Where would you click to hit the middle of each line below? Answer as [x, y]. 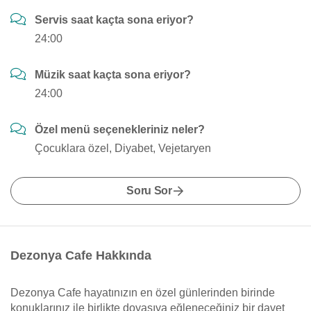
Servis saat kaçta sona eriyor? [114, 20]
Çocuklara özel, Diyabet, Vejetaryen [123, 148]
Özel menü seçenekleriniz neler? [120, 129]
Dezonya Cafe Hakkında [81, 255]
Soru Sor [149, 191]
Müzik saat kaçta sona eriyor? [113, 75]
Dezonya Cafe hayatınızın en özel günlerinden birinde [143, 293]
